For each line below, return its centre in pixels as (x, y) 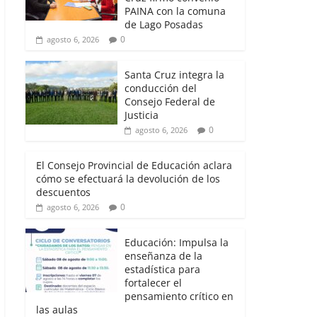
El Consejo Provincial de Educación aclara (134, 165)
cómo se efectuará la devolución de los (128, 178)
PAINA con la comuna (175, 11)
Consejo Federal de (170, 101)
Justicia (142, 115)
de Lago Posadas (164, 24)
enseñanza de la (163, 255)
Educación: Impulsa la (177, 242)
